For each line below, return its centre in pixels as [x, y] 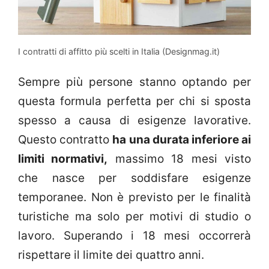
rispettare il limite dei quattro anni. [111, 255]
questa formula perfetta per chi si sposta [134, 101]
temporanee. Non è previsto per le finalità [134, 198]
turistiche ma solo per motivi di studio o [134, 217]
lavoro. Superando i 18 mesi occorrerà [134, 236]
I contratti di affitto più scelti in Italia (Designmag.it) [119, 51]
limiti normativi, [63, 159]
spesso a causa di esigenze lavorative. [134, 121]
